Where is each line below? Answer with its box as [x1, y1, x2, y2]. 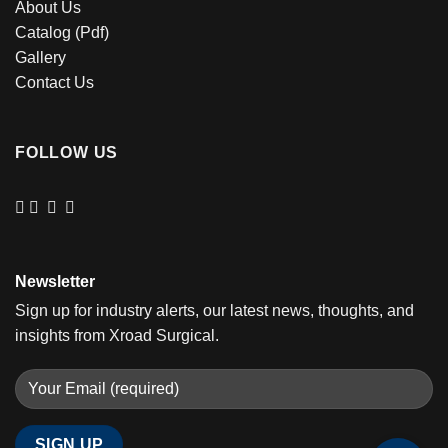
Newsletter [15, 272, 95, 290]
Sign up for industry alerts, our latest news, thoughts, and [15, 301, 414, 319]
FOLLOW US [15, 144, 119, 162]
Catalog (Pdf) [15, 24, 109, 42]
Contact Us [15, 74, 94, 92]
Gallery [15, 49, 66, 67]
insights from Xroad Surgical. [15, 326, 219, 344]
